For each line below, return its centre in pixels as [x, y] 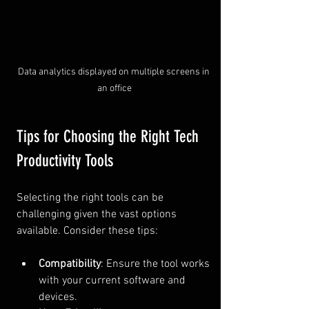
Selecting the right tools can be [91, 198]
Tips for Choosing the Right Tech [110, 137]
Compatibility [70, 265]
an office [114, 89]
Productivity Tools [65, 161]
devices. [58, 298]
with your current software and [113, 281]
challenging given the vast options [98, 215]
